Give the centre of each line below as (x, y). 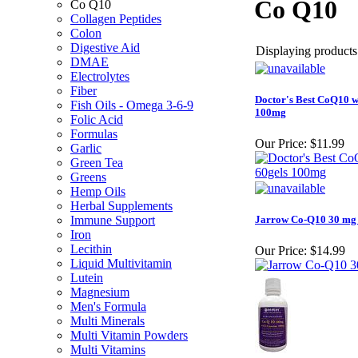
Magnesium (100, 292)
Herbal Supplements (121, 206)
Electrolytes (100, 76)
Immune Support (113, 220)
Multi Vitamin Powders (129, 335)
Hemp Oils (98, 191)
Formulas (94, 134)
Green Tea (97, 163)
